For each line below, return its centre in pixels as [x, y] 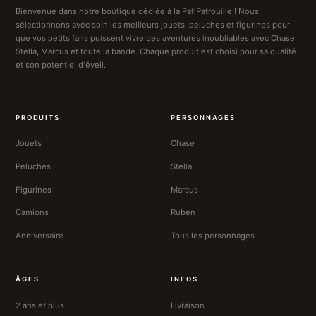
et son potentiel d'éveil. [60, 65]
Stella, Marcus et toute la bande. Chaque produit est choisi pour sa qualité [156, 52]
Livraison [188, 305]
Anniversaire [39, 236]
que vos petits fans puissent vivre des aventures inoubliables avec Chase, [156, 38]
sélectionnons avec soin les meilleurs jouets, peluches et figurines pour [152, 25]
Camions [32, 213]
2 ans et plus [39, 305]
